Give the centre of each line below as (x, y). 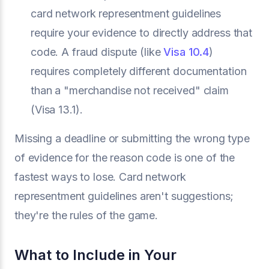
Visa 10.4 (186, 52)
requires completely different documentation (139, 71)
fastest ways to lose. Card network (100, 177)
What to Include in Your (95, 255)
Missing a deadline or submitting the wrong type (132, 138)
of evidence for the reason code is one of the (125, 158)
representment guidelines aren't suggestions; (124, 196)
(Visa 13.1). (57, 110)
